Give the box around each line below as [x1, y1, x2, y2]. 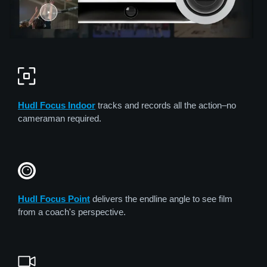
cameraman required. [18, 113, 101, 123]
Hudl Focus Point [18, 194, 90, 204]
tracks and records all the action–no [95, 100, 236, 110]
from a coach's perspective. [18, 207, 126, 218]
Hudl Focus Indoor [18, 100, 95, 110]
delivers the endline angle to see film [90, 194, 232, 204]
